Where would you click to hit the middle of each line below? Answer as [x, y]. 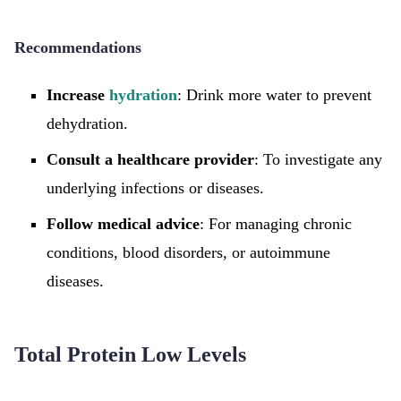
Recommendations [78, 47]
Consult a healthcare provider [150, 159]
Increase [78, 95]
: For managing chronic [276, 224]
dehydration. [87, 124]
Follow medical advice [123, 224]
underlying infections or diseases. [155, 188]
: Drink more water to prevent [274, 95]
